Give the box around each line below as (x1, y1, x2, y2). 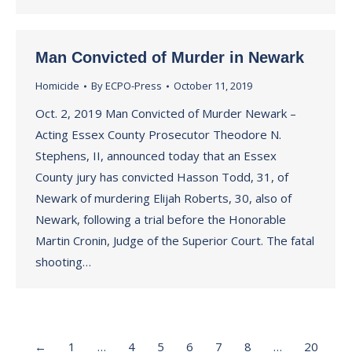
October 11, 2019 (174, 79, 252, 93)
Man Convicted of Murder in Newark (35, 49, 304, 66)
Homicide (35, 79, 79, 93)
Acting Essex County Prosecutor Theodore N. (35, 126, 281, 142)
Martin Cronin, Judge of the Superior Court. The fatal (35, 233, 314, 248)
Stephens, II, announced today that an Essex (35, 148, 277, 163)
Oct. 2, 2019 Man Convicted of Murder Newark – (35, 105, 296, 121)
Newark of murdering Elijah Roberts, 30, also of (35, 190, 291, 206)
